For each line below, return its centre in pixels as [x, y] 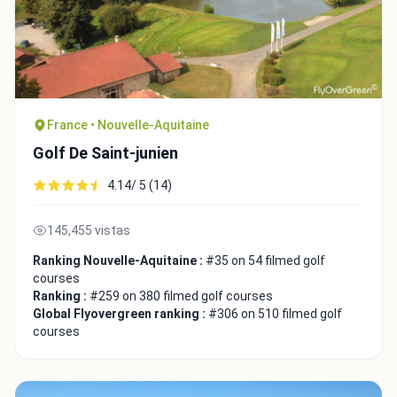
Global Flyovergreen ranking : [121, 313]
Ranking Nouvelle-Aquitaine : [119, 260]
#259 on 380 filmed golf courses [181, 296]
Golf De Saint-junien [105, 152]
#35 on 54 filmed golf [265, 260]
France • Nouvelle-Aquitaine [128, 125]
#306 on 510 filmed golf [275, 313]
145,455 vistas [89, 230]
